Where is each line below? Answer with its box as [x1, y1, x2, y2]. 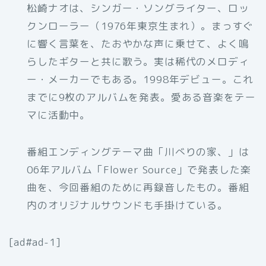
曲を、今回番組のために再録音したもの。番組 [27, 180, 249, 195]
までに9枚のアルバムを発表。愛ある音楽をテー [27, 90, 256, 104]
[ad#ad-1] [9, 235, 61, 249]
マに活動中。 [27, 108, 91, 122]
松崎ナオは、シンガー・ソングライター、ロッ [27, 1, 249, 15]
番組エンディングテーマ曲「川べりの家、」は [27, 145, 249, 159]
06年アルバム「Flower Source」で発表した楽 [27, 163, 251, 177]
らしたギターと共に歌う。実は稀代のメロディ [27, 55, 249, 69]
